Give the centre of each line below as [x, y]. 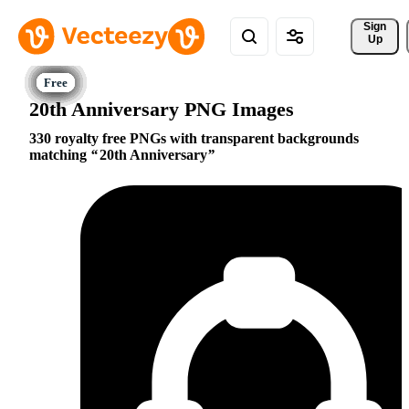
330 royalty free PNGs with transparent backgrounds [194, 139]
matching [60, 155]
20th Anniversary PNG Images [162, 109]
